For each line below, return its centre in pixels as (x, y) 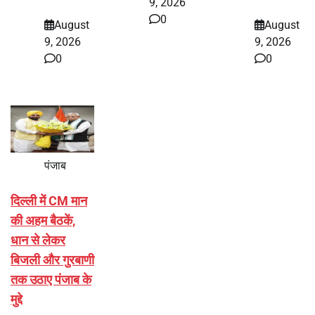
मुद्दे (17, 300)
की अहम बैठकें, (43, 221)
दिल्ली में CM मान (49, 201)
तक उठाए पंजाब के (51, 280)
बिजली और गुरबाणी (52, 260)
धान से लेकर (38, 240)
